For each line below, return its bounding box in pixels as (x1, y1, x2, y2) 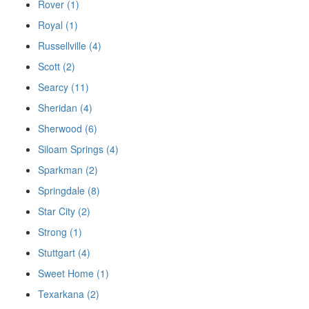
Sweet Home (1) (38, 266, 109, 281)
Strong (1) (38, 225, 82, 239)
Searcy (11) (38, 80, 89, 94)
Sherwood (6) (38, 121, 97, 136)
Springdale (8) (38, 183, 100, 198)
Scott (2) (38, 59, 75, 74)
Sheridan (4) (38, 101, 92, 115)
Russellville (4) (38, 39, 101, 53)
